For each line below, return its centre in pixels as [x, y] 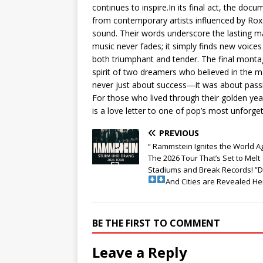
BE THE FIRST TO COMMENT [156, 223]
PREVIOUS [179, 133]
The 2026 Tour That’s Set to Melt [204, 158]
